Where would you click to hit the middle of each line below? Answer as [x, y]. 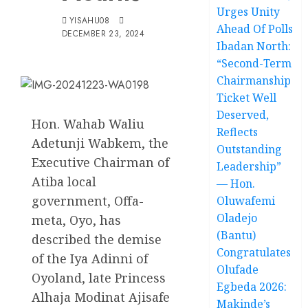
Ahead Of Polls [255, 29]
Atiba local [64, 181]
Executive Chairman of [100, 162]
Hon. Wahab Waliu [88, 123]
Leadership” [249, 166]
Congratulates [254, 252]
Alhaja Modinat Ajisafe [101, 297]
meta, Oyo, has [76, 220]
